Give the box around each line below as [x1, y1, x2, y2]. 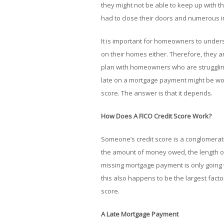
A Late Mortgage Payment [101, 209, 178, 218]
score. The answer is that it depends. [101, 88, 214, 97]
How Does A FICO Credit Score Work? [101, 111, 213, 120]
